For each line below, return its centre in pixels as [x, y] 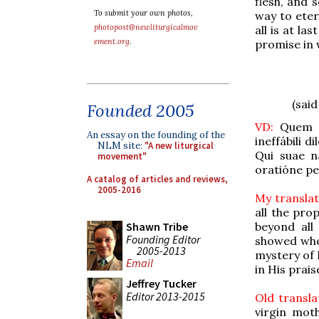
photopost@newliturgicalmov [146, 27]
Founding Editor [163, 239]
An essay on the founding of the [156, 135]
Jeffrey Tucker [161, 283]
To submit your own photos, [143, 13]
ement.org [112, 41]
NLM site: [121, 146]
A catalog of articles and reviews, [157, 179]
